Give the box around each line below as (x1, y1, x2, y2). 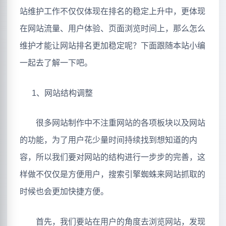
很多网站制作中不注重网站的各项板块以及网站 (20, 119, 205, 128)
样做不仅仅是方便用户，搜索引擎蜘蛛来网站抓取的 (20, 170, 205, 179)
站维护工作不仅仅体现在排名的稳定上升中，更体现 (20, 7, 205, 16)
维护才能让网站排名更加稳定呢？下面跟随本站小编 (20, 41, 205, 50)
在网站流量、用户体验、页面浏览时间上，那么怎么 (20, 24, 205, 33)
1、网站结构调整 (20, 88, 93, 97)
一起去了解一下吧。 (20, 59, 92, 68)
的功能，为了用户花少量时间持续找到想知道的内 (20, 136, 197, 145)
